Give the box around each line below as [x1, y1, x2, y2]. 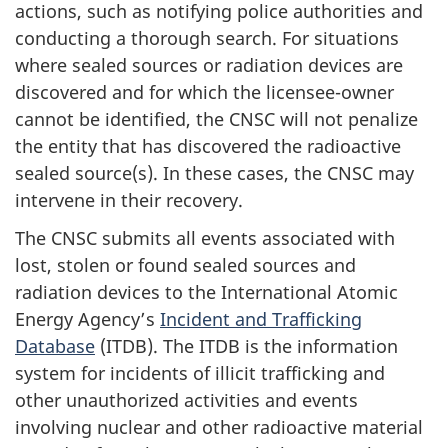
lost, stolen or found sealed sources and [15, 253, 356, 277]
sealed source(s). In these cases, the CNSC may [15, 160, 414, 185]
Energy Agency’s [15, 307, 160, 331]
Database [15, 334, 95, 358]
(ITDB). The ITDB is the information [95, 334, 398, 358]
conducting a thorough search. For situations [15, 25, 399, 50]
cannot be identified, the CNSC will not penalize [15, 106, 418, 131]
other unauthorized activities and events [15, 388, 358, 412]
